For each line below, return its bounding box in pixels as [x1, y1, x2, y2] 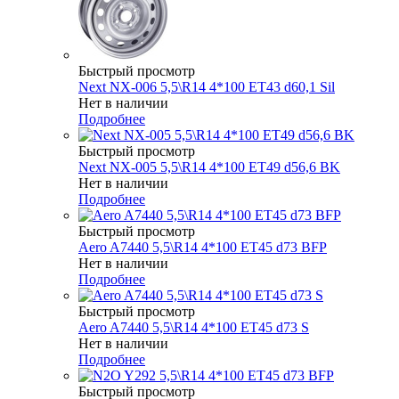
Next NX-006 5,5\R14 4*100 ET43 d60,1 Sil [78, 78, 335, 94]
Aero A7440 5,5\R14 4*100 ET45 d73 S [78, 319, 309, 335]
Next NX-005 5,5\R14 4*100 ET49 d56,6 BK [78, 159, 340, 175]
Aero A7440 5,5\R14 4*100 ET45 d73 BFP [78, 239, 327, 255]
